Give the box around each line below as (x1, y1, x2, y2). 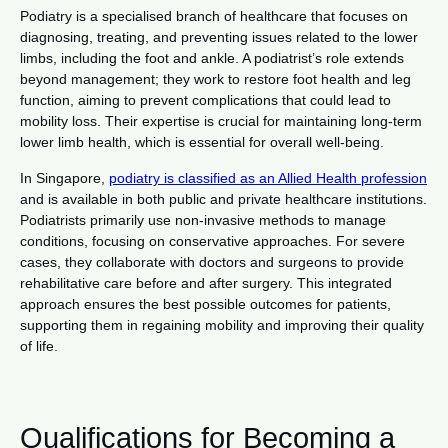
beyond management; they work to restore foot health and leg (20, 71, 411, 88)
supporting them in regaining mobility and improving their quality (20, 317, 424, 334)
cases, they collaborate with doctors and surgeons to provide (20, 254, 404, 271)
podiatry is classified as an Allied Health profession (109, 170, 427, 187)
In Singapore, (20, 170, 109, 187)
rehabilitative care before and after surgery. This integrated (20, 275, 392, 292)
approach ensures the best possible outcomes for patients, (20, 296, 391, 313)
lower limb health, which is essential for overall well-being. (20, 134, 384, 151)
